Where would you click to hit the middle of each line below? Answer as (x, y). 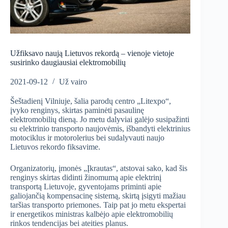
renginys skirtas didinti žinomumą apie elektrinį (86, 178)
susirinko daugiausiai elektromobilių (68, 63)
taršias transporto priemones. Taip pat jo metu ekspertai (98, 205)
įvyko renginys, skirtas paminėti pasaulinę (77, 110)
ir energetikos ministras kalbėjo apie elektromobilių (92, 214)
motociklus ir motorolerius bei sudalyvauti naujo (87, 138)
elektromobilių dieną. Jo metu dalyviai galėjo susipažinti (100, 120)
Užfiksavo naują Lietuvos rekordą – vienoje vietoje (92, 53)
